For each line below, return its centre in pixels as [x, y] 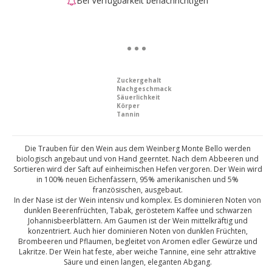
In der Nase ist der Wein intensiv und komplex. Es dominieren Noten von [138, 200]
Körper [128, 106]
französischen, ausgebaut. [138, 190]
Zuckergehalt [139, 80]
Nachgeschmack [144, 89]
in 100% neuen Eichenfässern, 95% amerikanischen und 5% [138, 179]
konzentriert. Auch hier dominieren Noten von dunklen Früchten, [138, 231]
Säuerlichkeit [138, 97]
